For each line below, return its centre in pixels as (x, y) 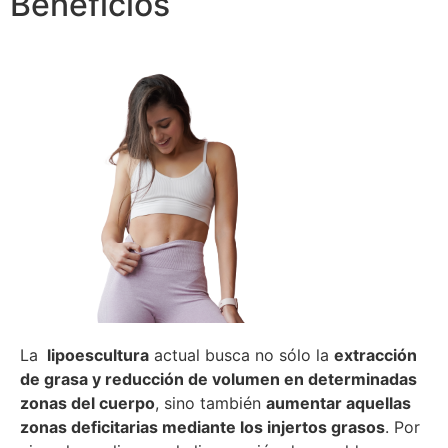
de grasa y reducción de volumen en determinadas (218, 379)
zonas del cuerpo (87, 403)
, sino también (210, 403)
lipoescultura (96, 355)
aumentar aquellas (338, 403)
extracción (375, 355)
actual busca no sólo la (241, 355)
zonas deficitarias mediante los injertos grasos (202, 427)
